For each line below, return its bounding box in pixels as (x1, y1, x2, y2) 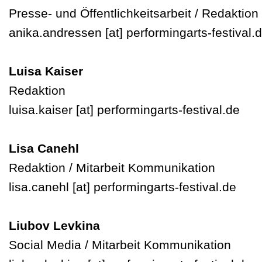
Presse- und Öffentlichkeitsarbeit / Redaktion (9, 6, 258, 20)
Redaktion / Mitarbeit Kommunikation (9, 161, 215, 174)
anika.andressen (9, 26, 102, 39)
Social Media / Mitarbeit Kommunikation (9, 238, 231, 251)
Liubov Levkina (9, 219, 100, 232)
